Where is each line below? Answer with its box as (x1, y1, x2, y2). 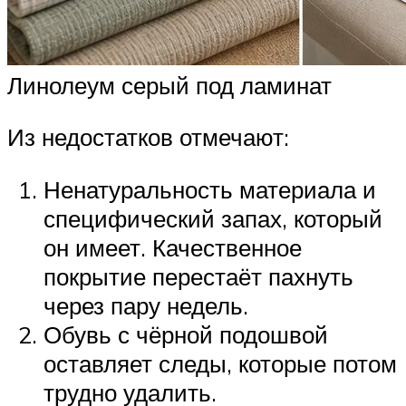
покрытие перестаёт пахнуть (43, 261, 353, 291)
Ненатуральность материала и (43, 174, 376, 204)
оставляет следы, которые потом (43, 348, 397, 378)
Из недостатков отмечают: (7, 122, 289, 152)
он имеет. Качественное (43, 232, 302, 262)
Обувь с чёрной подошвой (43, 319, 328, 349)
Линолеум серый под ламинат (7, 70, 332, 100)
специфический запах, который (43, 203, 382, 233)
